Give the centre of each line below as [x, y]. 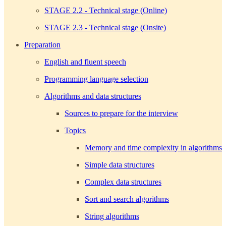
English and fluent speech [85, 62]
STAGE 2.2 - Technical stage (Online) [106, 10]
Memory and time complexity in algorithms [153, 147]
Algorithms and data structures [93, 96]
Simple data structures [120, 164]
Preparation [42, 44]
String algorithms [112, 216]
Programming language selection [96, 79]
